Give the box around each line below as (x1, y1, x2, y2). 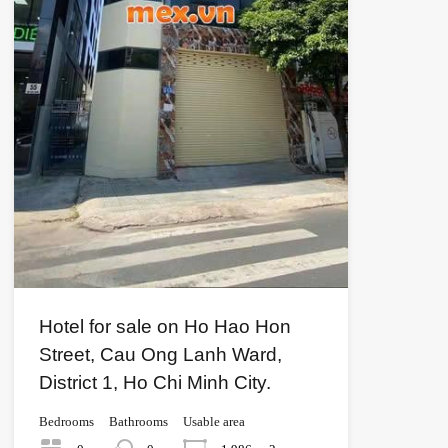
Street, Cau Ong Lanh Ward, (38, 343, 282, 365)
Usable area (182, 413, 245, 429)
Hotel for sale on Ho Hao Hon (38, 315, 291, 337)
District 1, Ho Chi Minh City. (38, 371, 271, 393)
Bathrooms (108, 413, 168, 429)
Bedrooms (38, 413, 94, 429)
